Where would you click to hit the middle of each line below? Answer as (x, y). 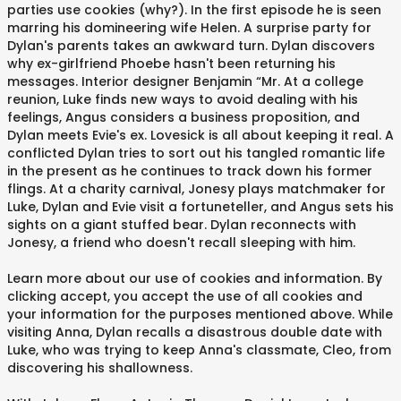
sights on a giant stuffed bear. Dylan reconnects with (182, 225)
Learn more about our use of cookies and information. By (195, 278)
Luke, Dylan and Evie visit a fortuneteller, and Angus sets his (200, 207)
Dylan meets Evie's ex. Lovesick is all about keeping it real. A (200, 135)
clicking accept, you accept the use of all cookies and (185, 296)
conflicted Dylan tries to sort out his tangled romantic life (196, 153)
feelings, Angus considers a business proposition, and (183, 117)
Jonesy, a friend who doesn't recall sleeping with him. (181, 243)
